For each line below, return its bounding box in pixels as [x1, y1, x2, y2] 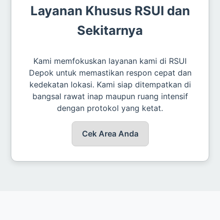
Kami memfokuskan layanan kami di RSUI [33, 55, 187, 66]
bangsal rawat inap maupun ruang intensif [32, 91, 188, 101]
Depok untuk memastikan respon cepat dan [28, 67, 192, 78]
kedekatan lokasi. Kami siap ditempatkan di [29, 79, 191, 89]
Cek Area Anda [82, 128, 138, 138]
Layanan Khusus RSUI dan [30, 2, 190, 18]
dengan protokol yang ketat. [57, 103, 163, 113]
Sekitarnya [77, 22, 143, 38]
